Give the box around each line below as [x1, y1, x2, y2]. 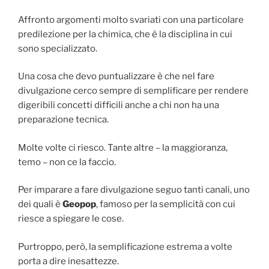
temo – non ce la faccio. [18, 156, 116, 168]
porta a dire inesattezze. [18, 255, 119, 267]
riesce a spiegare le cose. [18, 213, 124, 225]
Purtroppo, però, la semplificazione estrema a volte [18, 241, 232, 252]
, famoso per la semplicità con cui [96, 199, 235, 210]
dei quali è [18, 199, 62, 210]
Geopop [62, 199, 96, 210]
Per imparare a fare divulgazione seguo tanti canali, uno [18, 184, 250, 196]
